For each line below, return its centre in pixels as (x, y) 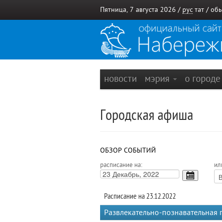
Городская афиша (147, 115)
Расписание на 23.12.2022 (140, 196)
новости (120, 79)
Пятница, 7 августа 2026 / (141, 10)
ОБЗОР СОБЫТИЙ (128, 150)
